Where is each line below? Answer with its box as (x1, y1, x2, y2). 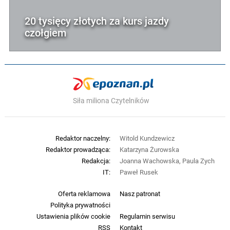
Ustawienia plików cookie (36, 212, 111, 220)
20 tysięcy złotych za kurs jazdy (25, 14, 169, 27)
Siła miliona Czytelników (73, 96, 149, 105)
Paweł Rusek (119, 168, 158, 176)
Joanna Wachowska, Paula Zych (119, 157, 215, 165)
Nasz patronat (119, 189, 160, 198)
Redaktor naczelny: (55, 134, 111, 142)
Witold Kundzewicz (119, 134, 175, 142)
